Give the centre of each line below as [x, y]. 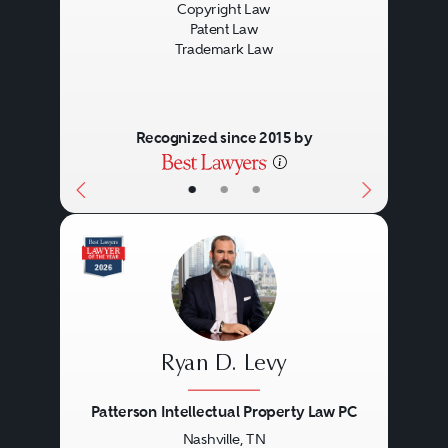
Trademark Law [224, 50]
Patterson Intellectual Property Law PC [224, 411]
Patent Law [224, 29]
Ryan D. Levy [223, 364]
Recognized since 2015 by [224, 138]
